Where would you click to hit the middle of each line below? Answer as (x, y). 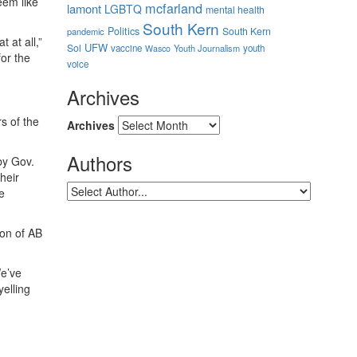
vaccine (126, 48)
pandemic (85, 31)
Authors (99, 163)
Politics (123, 31)
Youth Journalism (206, 48)
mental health (235, 10)
